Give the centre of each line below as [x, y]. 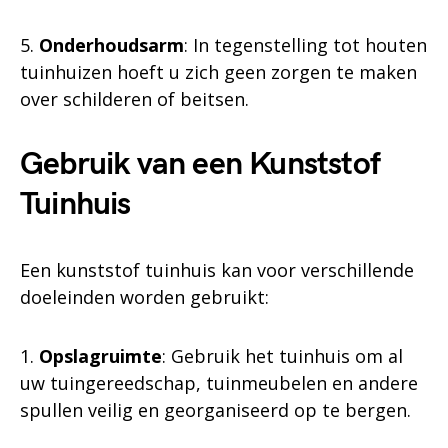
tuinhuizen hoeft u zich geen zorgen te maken [218, 72]
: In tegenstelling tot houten [305, 45]
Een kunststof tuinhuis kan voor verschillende [217, 270]
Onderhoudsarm [111, 45]
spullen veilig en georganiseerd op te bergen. [215, 410]
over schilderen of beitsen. [134, 99]
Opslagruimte [100, 356]
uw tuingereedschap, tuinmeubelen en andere [219, 383]
